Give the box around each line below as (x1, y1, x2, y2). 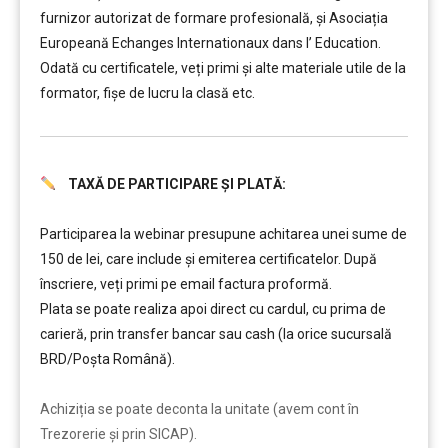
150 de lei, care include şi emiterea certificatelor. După (40, 251, 377, 267)
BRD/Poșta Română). (40, 351, 175, 367)
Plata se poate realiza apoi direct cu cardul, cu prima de (40, 301, 386, 317)
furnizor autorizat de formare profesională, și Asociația (40, 10, 388, 26)
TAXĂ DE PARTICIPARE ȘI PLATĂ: (55, 176, 286, 192)
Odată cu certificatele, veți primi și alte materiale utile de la (40, 60, 406, 76)
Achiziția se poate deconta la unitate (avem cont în (40, 401, 359, 417)
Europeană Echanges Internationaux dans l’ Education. (40, 35, 381, 51)
